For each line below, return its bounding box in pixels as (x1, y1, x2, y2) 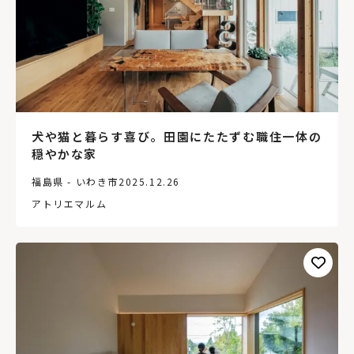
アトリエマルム (32, 197, 107, 211)
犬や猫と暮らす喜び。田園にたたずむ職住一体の (32, 128, 322, 145)
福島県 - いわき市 (32, 175, 119, 189)
